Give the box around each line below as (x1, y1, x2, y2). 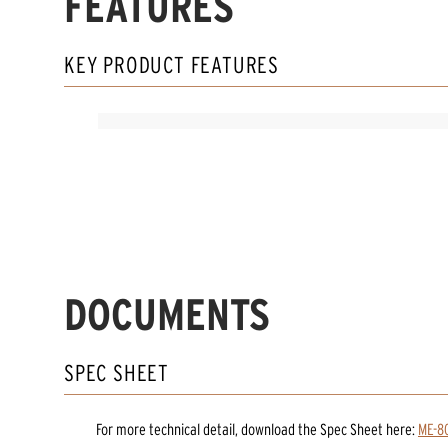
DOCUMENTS (64, 289, 270, 339)
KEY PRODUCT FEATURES (64, 51, 279, 78)
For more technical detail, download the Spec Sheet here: (96, 420, 415, 439)
